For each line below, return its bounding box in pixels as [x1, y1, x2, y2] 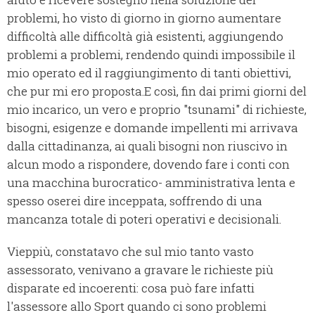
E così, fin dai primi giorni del [144, 83, 307, 100]
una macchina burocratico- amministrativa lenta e [7, 174, 295, 191]
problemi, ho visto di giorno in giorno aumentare [7, 10, 281, 27]
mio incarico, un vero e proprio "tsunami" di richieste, [7, 101, 307, 118]
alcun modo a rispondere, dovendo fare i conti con [7, 156, 290, 173]
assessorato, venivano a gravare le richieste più [7, 262, 274, 278]
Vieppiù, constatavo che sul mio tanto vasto [7, 243, 254, 260]
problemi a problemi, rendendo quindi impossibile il [7, 46, 295, 63]
